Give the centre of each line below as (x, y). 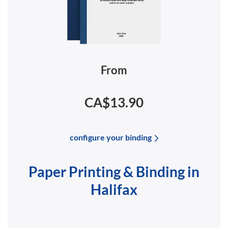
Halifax (114, 190)
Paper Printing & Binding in (114, 172)
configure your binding (110, 137)
